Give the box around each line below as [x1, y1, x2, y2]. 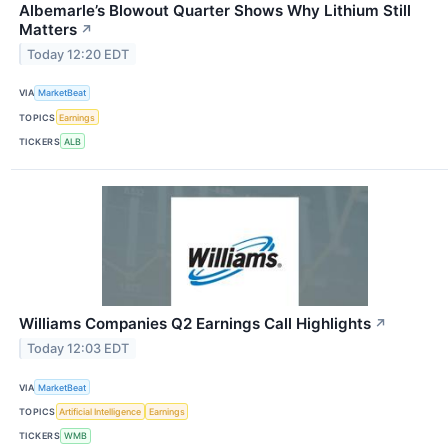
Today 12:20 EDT [27, 46, 130, 62]
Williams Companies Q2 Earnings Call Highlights [19, 314, 371, 334]
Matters [19, 19, 77, 39]
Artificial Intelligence [59, 406, 142, 418]
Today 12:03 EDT [27, 341, 130, 357]
